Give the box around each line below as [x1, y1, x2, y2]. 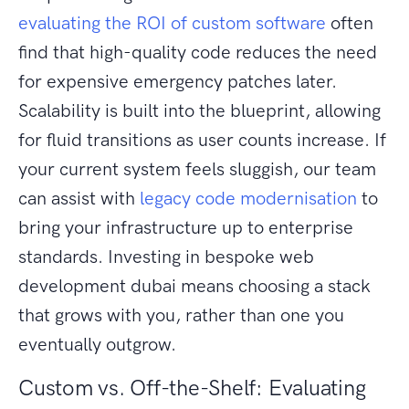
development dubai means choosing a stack [18, 275, 371, 298]
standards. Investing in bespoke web [18, 246, 314, 268]
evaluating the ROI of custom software [18, 12, 326, 35]
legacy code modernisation [140, 187, 357, 210]
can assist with [18, 187, 140, 210]
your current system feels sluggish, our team [18, 158, 376, 181]
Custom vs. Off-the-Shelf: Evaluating [18, 374, 366, 402]
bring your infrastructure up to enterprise [18, 216, 353, 239]
